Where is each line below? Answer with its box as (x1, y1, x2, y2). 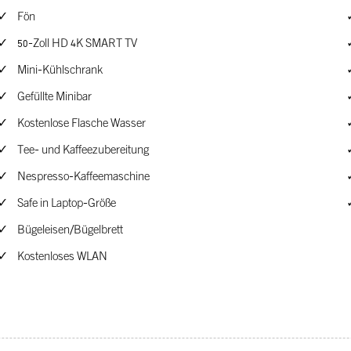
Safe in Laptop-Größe (17, 197, 116, 212)
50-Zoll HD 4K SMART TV (17, 37, 137, 52)
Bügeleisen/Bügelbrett (17, 223, 123, 238)
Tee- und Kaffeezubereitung (17, 143, 149, 158)
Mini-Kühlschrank (17, 63, 103, 78)
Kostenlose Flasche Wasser (17, 117, 146, 132)
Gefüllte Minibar (17, 90, 92, 105)
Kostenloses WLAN (17, 250, 107, 265)
